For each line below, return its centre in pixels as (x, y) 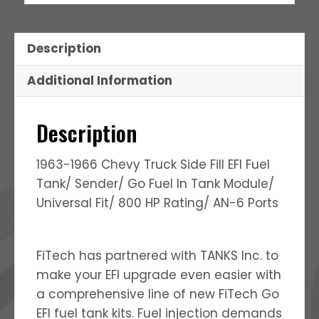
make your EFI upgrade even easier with (159, 274)
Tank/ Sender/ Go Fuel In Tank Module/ (155, 183)
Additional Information (100, 81)
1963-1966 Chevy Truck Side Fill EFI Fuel (153, 164)
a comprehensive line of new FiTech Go (158, 294)
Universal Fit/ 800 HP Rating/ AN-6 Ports (157, 203)
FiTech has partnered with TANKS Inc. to (157, 255)
